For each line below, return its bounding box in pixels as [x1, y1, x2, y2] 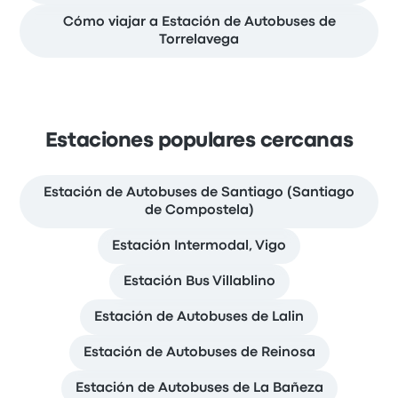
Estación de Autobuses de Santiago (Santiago [44, 187, 354, 199]
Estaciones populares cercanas [44, 132, 354, 150]
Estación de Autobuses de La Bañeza [75, 382, 323, 394]
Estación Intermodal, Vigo [112, 240, 286, 252]
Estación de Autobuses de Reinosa [83, 346, 315, 359]
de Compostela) [144, 204, 254, 217]
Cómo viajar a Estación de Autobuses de [62, 16, 336, 28]
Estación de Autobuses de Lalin [94, 311, 304, 323]
